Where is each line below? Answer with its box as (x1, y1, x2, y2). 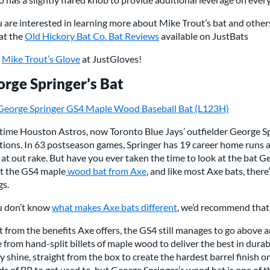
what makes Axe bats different (52, 201, 177, 213)
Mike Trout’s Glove (2, 52, 80, 64)
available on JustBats (159, 30, 248, 42)
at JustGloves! (80, 52, 142, 64)
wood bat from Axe (66, 165, 146, 177)
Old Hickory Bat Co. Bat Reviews (25, 30, 159, 42)
